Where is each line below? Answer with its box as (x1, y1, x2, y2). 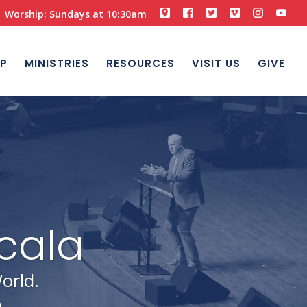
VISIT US (192, 56, 241, 71)
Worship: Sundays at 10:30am (5, 7, 147, 21)
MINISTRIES (25, 56, 89, 71)
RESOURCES (106, 56, 175, 71)
